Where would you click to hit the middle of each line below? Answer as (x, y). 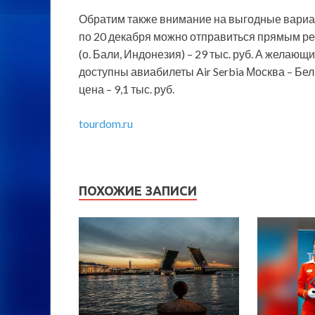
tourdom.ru (106, 124)
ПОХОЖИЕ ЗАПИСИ (138, 191)
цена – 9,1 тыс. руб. (127, 89)
